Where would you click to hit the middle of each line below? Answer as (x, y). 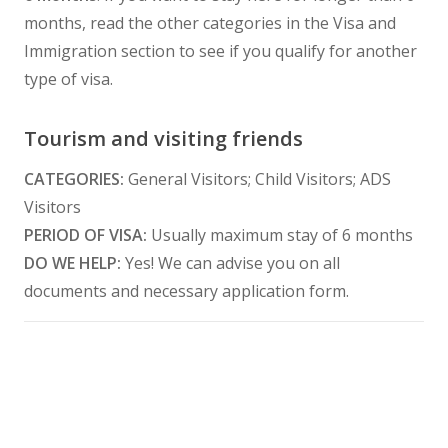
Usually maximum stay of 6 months (280, 235)
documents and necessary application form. (186, 291)
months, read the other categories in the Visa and (210, 23)
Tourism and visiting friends (163, 139)
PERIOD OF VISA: (85, 235)
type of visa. (68, 79)
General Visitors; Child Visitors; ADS (257, 179)
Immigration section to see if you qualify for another (220, 51)
